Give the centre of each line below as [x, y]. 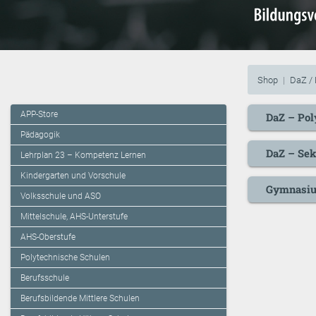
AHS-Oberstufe [48, 237]
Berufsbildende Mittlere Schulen [80, 299]
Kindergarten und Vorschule [73, 176]
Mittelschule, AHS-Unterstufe [74, 217]
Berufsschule [45, 278]
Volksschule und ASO [61, 196]
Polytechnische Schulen [65, 258]
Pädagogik [40, 135]
